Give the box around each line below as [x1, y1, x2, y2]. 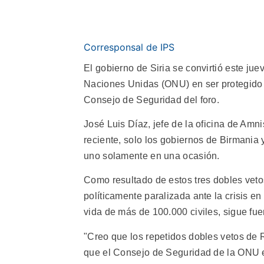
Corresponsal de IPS [84, 41, 174, 53]
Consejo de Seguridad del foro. [84, 94, 220, 105]
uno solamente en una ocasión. [84, 150, 220, 161]
